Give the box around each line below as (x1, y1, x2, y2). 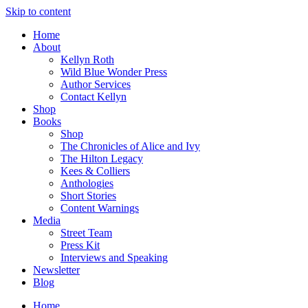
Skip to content (5, 5, 71, 17)
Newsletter (33, 264, 80, 276)
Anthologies (60, 177, 113, 189)
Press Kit (60, 239, 100, 251)
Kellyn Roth (60, 54, 114, 65)
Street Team (60, 227, 112, 239)
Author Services (60, 78, 131, 90)
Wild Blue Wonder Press (60, 66, 167, 78)
